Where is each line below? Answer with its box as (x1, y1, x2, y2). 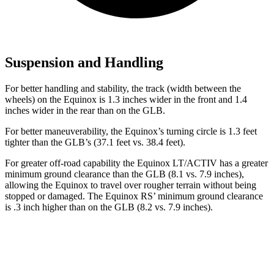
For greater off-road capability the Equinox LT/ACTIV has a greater (5, 158, 268, 169)
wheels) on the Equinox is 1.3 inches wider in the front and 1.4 (5, 94, 247, 105)
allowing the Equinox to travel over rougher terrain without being (5, 180, 256, 191)
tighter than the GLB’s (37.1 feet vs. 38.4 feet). (5, 137, 185, 148)
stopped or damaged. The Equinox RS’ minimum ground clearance (5, 191, 263, 202)
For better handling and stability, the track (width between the (5, 83, 241, 94)
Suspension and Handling (5, 54, 163, 71)
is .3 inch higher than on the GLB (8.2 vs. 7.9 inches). (5, 202, 213, 213)
